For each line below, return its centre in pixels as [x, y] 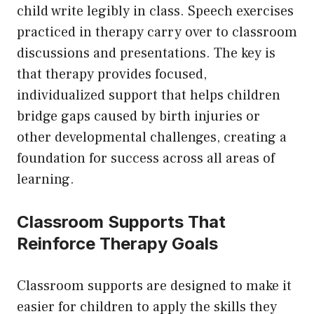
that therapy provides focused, [112, 74]
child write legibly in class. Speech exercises [155, 11]
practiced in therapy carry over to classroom [157, 32]
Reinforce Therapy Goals [120, 243]
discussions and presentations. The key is [146, 53]
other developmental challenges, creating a [152, 137]
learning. [46, 179]
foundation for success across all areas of [146, 158]
